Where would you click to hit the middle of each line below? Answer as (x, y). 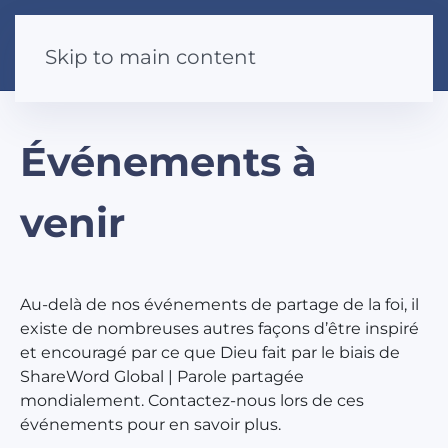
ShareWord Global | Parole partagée (162, 376)
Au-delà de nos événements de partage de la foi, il (219, 304)
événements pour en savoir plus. (150, 424)
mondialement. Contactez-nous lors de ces (192, 400)
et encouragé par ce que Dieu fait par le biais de (210, 352)
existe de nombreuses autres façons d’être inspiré (219, 328)
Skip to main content (150, 57)
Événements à (168, 161)
